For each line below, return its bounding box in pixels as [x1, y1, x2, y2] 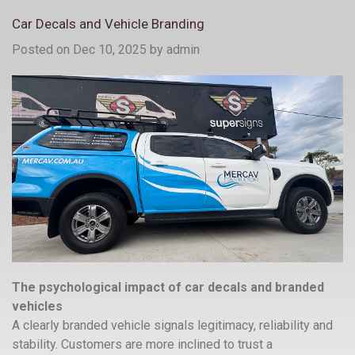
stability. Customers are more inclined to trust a [12, 336, 273, 352]
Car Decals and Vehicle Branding [12, 16, 204, 32]
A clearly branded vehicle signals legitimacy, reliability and [12, 317, 333, 333]
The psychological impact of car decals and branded [12, 279, 324, 295]
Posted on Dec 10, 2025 [12, 42, 147, 58]
